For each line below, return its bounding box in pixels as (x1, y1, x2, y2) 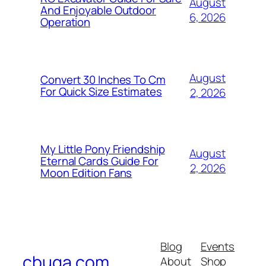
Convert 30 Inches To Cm (40, 72, 166, 88)
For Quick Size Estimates (40, 84, 162, 100)
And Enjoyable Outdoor (40, 2, 156, 18)
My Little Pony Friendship (40, 141, 165, 157)
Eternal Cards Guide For (40, 153, 159, 169)
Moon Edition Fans (40, 165, 132, 181)
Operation (40, 14, 91, 30)
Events (200, 238, 235, 254)
